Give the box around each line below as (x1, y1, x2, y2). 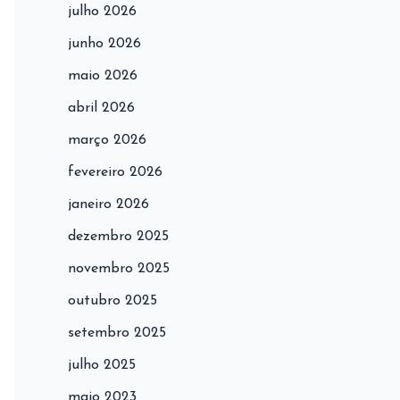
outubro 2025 (68, 294, 157, 309)
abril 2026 (68, 101, 135, 116)
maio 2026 (68, 69, 137, 84)
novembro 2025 (68, 262, 170, 277)
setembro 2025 (68, 326, 166, 341)
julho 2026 (68, 4, 137, 20)
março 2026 (68, 133, 146, 148)
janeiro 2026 (68, 197, 149, 212)
